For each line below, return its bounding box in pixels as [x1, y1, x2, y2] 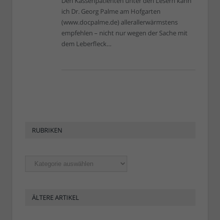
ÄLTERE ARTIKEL [32, 193, 79, 202]
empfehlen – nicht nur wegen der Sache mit [61, 28, 188, 38]
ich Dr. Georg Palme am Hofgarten [61, 7, 161, 16]
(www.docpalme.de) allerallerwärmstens [61, 18, 178, 27]
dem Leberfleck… [61, 39, 111, 49]
